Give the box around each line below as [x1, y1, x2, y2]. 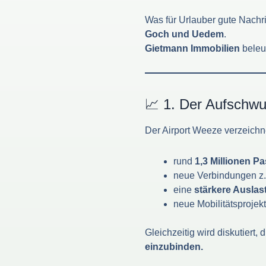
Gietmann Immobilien [145, 43, 240, 54]
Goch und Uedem [145, 29, 224, 40]
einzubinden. [145, 242, 203, 252]
